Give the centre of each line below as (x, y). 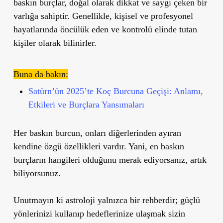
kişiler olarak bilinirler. (55, 43)
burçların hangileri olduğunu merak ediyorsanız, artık (110, 160)
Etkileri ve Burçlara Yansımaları (86, 104)
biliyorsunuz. (37, 173)
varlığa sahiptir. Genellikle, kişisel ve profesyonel (103, 16)
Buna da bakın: (41, 74)
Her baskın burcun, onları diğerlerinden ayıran (97, 133)
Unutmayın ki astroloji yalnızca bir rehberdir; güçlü (107, 200)
